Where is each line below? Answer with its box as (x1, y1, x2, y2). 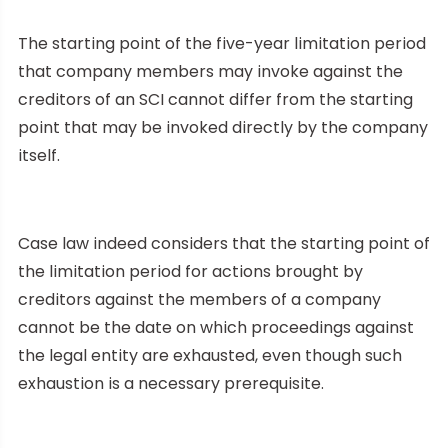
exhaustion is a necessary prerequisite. (18, 371, 324, 395)
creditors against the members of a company (18, 287, 381, 311)
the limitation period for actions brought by (18, 259, 363, 283)
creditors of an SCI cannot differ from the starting (18, 87, 413, 111)
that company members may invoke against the (18, 59, 403, 83)
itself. (18, 143, 60, 167)
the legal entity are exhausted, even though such (18, 343, 402, 367)
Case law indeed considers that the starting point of (18, 231, 430, 255)
